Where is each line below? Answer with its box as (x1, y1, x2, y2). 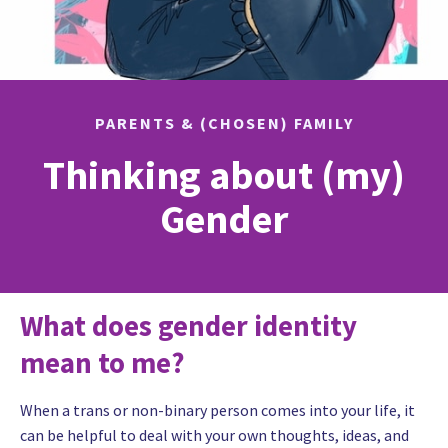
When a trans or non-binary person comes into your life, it (20, 399, 415, 420)
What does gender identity (20, 307, 357, 344)
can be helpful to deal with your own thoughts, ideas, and (20, 424, 409, 445)
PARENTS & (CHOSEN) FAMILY (94, 113, 354, 134)
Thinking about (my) (43, 150, 405, 201)
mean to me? (20, 344, 185, 381)
